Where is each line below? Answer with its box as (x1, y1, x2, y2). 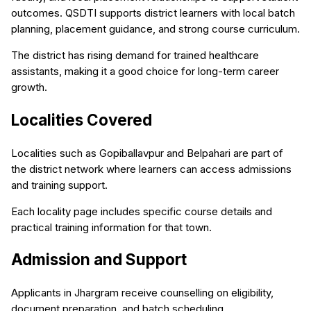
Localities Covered (11, 110, 152, 129)
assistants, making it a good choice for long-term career (11, 65, 279, 78)
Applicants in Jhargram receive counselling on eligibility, (11, 285, 274, 299)
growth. (11, 81, 47, 94)
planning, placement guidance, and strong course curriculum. (11, 22, 300, 36)
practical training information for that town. (11, 220, 212, 234)
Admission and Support (11, 250, 187, 269)
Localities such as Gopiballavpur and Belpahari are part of (11, 146, 283, 160)
